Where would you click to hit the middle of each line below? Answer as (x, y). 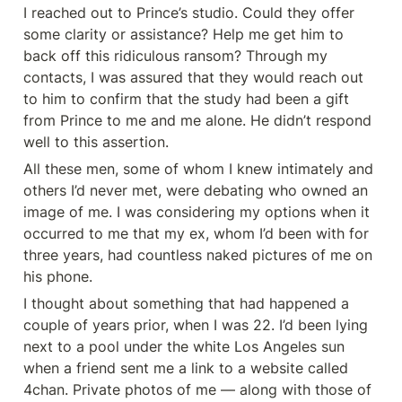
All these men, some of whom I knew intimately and (198, 169)
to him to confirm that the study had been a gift (186, 99)
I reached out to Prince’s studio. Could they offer (189, 13)
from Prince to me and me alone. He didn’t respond (197, 120)
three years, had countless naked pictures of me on (198, 255)
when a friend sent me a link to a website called (186, 368)
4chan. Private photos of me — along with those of (197, 389)
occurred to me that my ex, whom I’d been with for (196, 233)
